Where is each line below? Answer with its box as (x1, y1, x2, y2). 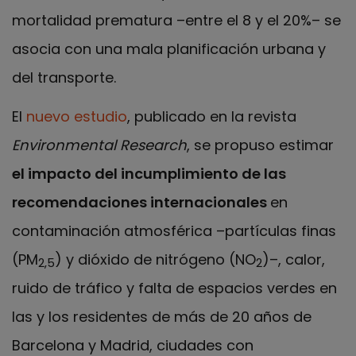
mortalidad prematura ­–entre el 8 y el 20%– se (12, 10, 341, 31)
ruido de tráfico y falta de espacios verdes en (12, 277, 337, 298)
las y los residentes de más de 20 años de (12, 306, 311, 327)
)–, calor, (262, 249, 325, 269)
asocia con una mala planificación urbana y (12, 39, 326, 60)
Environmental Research (12, 134, 187, 155)
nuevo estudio (26, 106, 127, 126)
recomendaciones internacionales (12, 192, 270, 212)
